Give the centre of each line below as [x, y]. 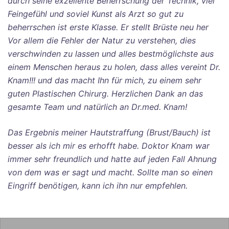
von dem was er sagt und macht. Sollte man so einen [110, 172]
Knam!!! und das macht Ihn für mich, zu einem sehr [105, 80]
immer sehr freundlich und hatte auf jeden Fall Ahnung [112, 159]
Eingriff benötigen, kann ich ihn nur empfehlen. [98, 186]
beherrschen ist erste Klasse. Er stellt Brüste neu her [108, 27]
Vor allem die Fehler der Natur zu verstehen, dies [102, 40]
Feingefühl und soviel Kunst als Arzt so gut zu [96, 14]
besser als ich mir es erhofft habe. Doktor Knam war [109, 146]
